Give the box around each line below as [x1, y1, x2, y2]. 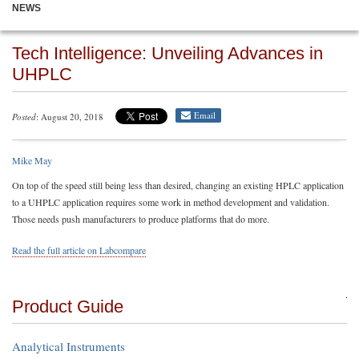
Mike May [12, 154, 52, 167]
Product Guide [12, 296, 123, 317]
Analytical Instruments [12, 338, 125, 354]
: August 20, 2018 [36, 111, 103, 123]
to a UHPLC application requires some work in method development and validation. [12, 196, 329, 208]
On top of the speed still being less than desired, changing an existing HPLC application [12, 179, 344, 192]
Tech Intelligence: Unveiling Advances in [12, 43, 323, 63]
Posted [12, 111, 36, 123]
